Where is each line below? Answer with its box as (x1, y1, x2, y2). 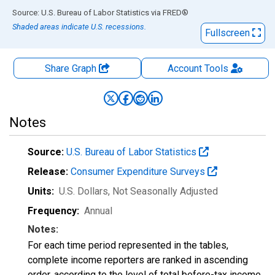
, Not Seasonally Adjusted (108, 185, 218, 197)
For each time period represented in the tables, (28, 239, 228, 251)
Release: (28, 166, 68, 177)
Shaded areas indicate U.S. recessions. (12, 22, 146, 31)
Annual (84, 205, 112, 217)
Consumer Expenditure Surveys (71, 166, 207, 177)
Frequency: (28, 205, 79, 217)
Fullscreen (205, 27, 252, 39)
